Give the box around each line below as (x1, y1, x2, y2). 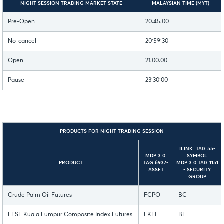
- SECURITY (183, 167, 211, 172)
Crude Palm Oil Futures (8, 192, 72, 198)
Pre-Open (8, 18, 35, 25)
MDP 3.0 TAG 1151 (176, 160, 218, 165)
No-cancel (8, 38, 36, 44)
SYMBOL (187, 153, 207, 158)
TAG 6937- (143, 160, 168, 165)
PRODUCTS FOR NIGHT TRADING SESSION (60, 128, 164, 134)
